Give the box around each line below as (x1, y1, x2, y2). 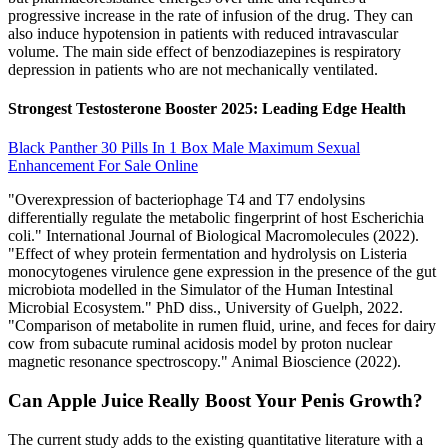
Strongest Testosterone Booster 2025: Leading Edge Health (8, 99, 406, 117)
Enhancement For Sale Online (8, 157, 198, 175)
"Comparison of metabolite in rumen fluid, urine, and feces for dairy (8, 317, 436, 335)
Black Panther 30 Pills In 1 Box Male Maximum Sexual (8, 139, 360, 157)
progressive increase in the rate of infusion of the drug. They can (8, 6, 413, 24)
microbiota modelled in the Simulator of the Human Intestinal (8, 281, 393, 299)
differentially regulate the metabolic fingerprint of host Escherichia (8, 209, 424, 227)
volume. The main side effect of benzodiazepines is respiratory (8, 42, 401, 60)
